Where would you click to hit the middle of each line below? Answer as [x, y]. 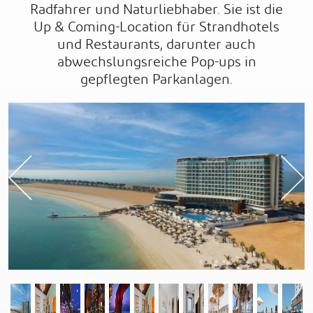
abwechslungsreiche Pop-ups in [156, 62]
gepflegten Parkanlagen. [156, 80]
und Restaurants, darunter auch [156, 45]
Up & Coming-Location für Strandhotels [156, 27]
